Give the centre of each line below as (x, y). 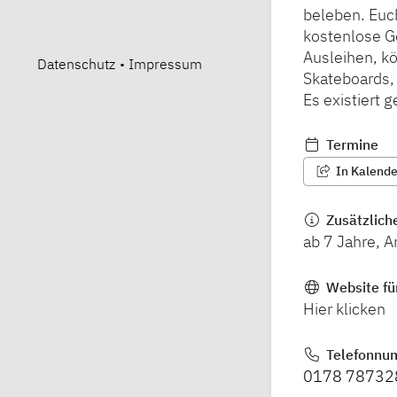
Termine (350, 145)
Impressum (165, 64)
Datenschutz (76, 64)
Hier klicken (344, 309)
